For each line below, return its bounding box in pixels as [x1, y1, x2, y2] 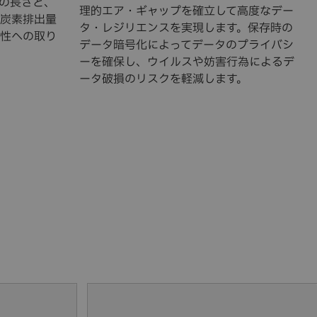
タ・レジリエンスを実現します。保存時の [79, 19, 293, 37]
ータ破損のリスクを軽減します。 [79, 70, 248, 88]
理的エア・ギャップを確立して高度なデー [79, 2, 294, 20]
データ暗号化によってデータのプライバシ [79, 36, 294, 54]
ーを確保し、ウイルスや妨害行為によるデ [79, 53, 294, 71]
